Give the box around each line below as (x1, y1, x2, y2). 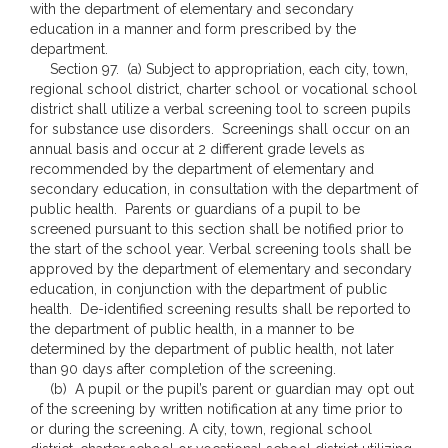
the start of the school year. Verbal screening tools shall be (30, 241, 411, 257)
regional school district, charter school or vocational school (30, 81, 417, 97)
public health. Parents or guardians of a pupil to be (30, 201, 360, 217)
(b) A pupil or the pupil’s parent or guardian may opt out (30, 381, 414, 397)
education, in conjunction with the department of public (30, 281, 387, 297)
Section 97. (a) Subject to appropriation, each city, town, (30, 61, 408, 77)
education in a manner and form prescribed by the (30, 21, 356, 37)
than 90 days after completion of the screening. (30, 361, 336, 377)
